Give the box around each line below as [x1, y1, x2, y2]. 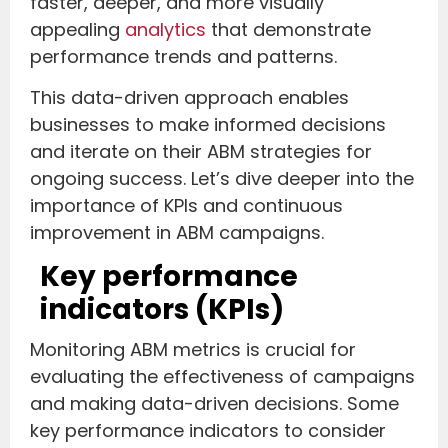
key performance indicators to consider [30, 418, 386, 444]
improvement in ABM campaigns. [30, 220, 324, 246]
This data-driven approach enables [30, 85, 349, 111]
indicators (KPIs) [40, 290, 284, 330]
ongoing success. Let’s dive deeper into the [30, 166, 414, 192]
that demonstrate [206, 16, 371, 42]
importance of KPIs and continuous [30, 193, 343, 219]
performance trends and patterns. [30, 43, 342, 69]
